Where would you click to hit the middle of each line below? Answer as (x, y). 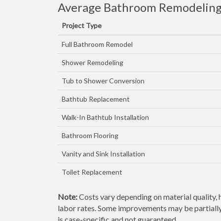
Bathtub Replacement (96, 99)
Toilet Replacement (92, 172)
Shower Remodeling (92, 62)
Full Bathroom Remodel (97, 44)
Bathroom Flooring (90, 135)
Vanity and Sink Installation (103, 154)
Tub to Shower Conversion (103, 81)
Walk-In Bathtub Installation (105, 117)
